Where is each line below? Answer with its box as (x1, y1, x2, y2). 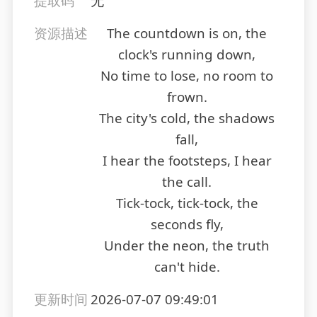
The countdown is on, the (107, 24, 267, 43)
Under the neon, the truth (104, 236, 270, 255)
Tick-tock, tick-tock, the (115, 194, 258, 213)
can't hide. (154, 258, 220, 277)
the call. (162, 173, 212, 192)
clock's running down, (118, 45, 255, 64)
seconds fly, (150, 215, 224, 234)
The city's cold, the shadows (99, 109, 275, 128)
